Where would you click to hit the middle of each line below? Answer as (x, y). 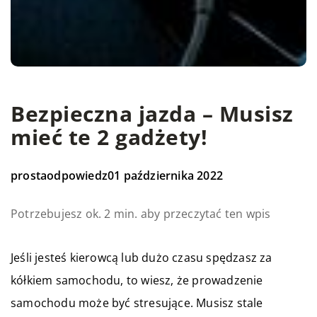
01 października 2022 (165, 175)
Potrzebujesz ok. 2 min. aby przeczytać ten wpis (141, 213)
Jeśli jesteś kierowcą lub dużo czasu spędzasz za (142, 257)
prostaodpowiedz (59, 175)
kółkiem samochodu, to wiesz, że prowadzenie (137, 280)
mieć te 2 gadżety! (109, 137)
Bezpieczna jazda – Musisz (152, 113)
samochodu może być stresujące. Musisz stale (137, 302)
